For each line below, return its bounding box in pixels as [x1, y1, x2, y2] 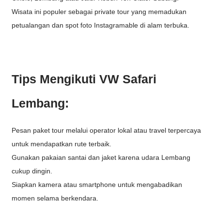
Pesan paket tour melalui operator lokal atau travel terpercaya [12, 126, 201, 134]
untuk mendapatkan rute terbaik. [12, 139, 111, 148]
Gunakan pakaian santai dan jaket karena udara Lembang [12, 153, 190, 161]
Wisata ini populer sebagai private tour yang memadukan [12, 8, 186, 16]
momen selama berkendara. [12, 194, 98, 202]
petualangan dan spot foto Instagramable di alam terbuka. [12, 21, 189, 30]
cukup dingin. [12, 167, 52, 175]
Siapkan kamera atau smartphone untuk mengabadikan [12, 180, 182, 188]
